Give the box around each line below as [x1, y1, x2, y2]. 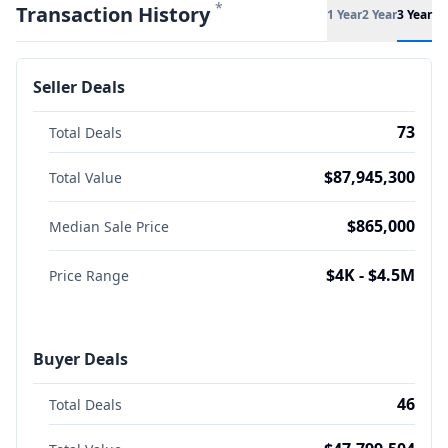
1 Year [327, 5, 362, 23]
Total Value [49, 168, 122, 187]
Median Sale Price [49, 217, 169, 236]
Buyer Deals [33, 348, 128, 370]
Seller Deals [33, 76, 125, 98]
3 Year [397, 5, 432, 23]
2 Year [362, 5, 397, 23]
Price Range [49, 266, 129, 285]
